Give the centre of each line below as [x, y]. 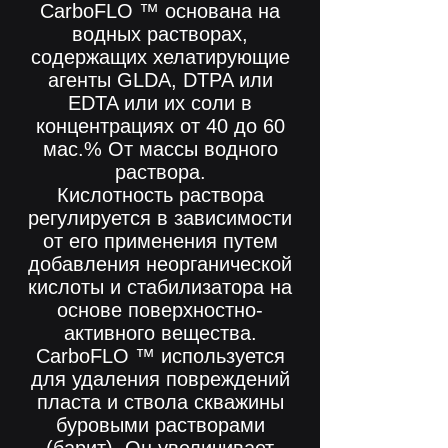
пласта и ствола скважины [160, 402]
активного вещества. [160, 333]
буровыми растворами [160, 425]
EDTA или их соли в [160, 103]
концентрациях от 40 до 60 [160, 126]
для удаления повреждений [160, 379]
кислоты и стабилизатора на [160, 287]
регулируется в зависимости [160, 218]
